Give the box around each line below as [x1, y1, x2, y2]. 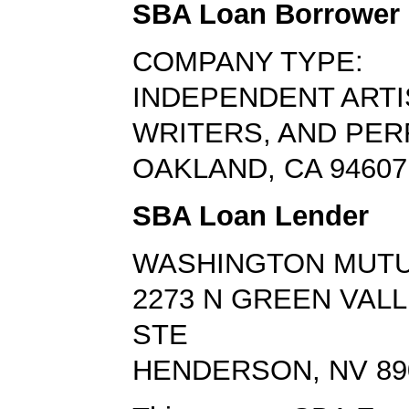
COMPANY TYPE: [132, 46, 363, 79]
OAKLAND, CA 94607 [132, 152, 407, 185]
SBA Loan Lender [132, 199, 369, 232]
